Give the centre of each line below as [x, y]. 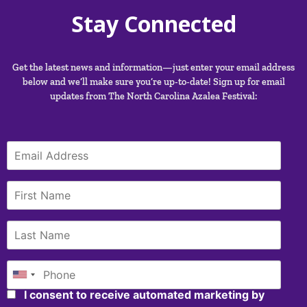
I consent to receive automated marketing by [143, 294]
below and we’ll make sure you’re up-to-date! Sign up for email [153, 82]
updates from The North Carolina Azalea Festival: [153, 97]
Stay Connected [153, 24]
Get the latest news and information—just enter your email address [153, 68]
